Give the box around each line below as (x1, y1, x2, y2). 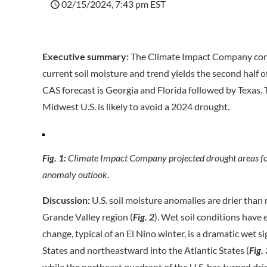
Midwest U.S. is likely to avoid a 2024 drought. (42, 101, 230, 112)
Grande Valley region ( (42, 211, 133, 222)
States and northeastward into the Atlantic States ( (42, 244, 250, 256)
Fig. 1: (42, 152, 67, 163)
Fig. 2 (133, 211, 155, 222)
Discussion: (42, 194, 91, 206)
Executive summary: (42, 51, 129, 62)
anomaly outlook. (42, 169, 110, 180)
